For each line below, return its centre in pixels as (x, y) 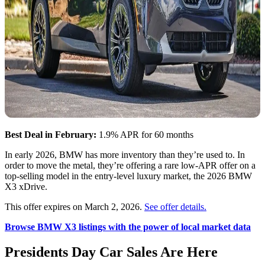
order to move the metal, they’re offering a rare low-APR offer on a (130, 166)
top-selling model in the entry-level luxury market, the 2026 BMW (128, 176)
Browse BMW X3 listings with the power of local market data (128, 227)
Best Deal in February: (51, 135)
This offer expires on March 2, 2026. (75, 207)
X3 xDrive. (26, 187)
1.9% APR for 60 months (145, 135)
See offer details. (175, 207)
